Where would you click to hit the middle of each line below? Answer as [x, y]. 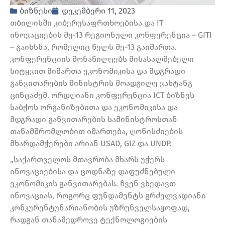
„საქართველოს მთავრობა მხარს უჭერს [87, 159]
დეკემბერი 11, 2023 [98, 11]
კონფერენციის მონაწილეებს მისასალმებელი [102, 59]
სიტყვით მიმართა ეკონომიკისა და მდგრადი [98, 71]
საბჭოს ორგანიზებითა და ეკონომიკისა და [94, 107]
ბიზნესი [36, 11]
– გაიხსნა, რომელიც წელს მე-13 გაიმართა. [93, 47]
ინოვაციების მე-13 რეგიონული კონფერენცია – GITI [111, 35]
